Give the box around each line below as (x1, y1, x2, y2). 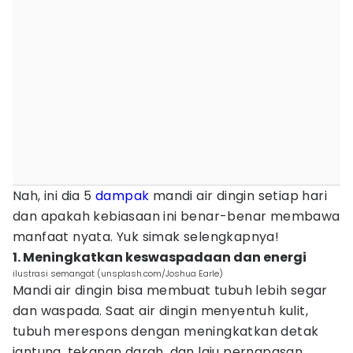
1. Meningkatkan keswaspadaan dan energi (13, 248, 307, 266)
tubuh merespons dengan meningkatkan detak (13, 322, 319, 340)
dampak (95, 187, 150, 205)
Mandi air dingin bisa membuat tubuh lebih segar (13, 281, 328, 299)
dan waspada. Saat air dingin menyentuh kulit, (13, 302, 308, 320)
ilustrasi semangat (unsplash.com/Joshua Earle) (13, 267, 223, 280)
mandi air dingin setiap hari (149, 187, 328, 205)
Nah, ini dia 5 (13, 187, 96, 205)
